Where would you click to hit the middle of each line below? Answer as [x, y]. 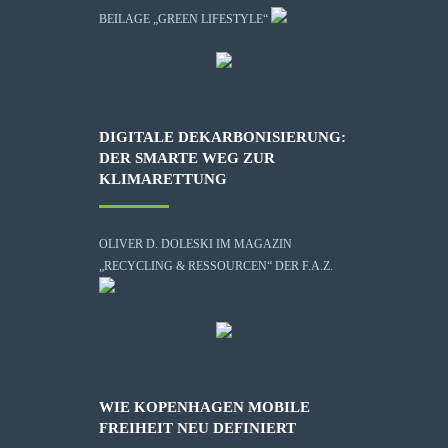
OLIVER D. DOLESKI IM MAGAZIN [195, 243]
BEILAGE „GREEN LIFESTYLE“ [183, 18]
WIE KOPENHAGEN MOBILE [204, 406]
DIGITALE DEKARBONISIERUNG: [222, 136]
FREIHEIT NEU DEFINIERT [197, 427]
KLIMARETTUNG [163, 178]
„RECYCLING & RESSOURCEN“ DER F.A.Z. [216, 265]
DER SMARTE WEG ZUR [187, 157]
